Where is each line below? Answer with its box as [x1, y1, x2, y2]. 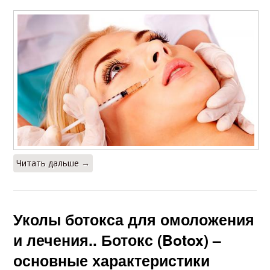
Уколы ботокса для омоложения [13, 208, 255, 230]
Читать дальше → [16, 157, 90, 169]
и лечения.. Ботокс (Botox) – [13, 228, 222, 251]
